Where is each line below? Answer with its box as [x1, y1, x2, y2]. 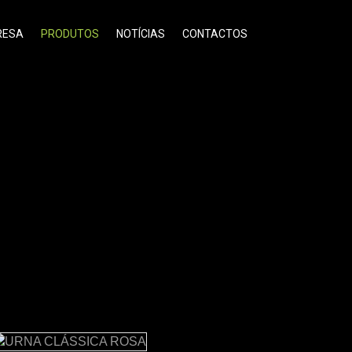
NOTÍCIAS [116, 27, 165, 40]
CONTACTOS [182, 27, 247, 40]
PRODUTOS [41, 27, 99, 40]
